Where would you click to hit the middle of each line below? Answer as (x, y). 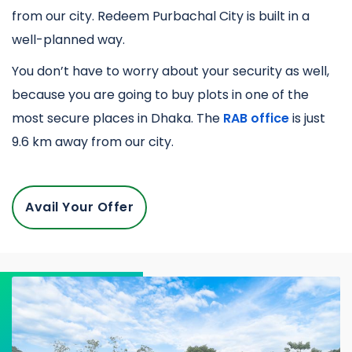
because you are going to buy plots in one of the (160, 94)
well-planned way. (68, 39)
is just (307, 118)
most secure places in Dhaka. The (117, 118)
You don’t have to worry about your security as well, (170, 71)
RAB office (256, 118)
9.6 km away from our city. (93, 141)
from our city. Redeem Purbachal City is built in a (161, 16)
